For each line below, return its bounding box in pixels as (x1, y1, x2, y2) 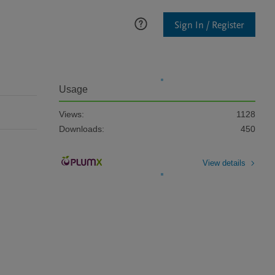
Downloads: (59, 124, 104, 134)
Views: (59, 109, 84, 119)
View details (203, 158, 246, 168)
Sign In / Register (174, 18, 244, 32)
